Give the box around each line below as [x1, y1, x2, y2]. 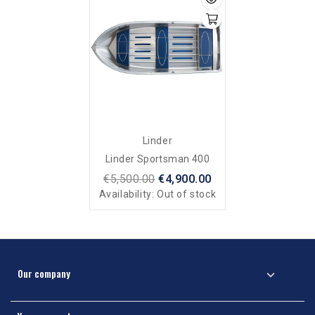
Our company [18, 266, 70, 281]
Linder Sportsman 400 [105, 153, 210, 165]
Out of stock [157, 188, 217, 200]
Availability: [98, 188, 157, 200]
